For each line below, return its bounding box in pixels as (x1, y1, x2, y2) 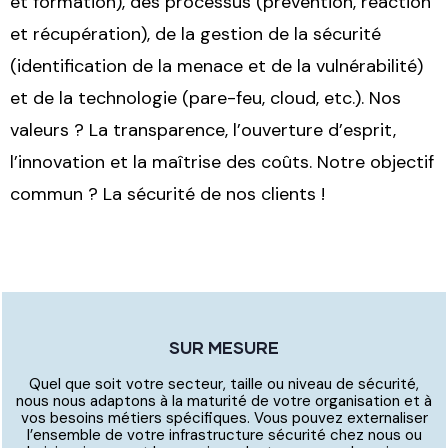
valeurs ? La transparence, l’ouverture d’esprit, (10, 117, 396, 142)
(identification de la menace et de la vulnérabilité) (10, 53, 423, 78)
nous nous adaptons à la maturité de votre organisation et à (16, 391, 432, 412)
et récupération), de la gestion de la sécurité (10, 21, 381, 46)
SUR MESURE (169, 337, 279, 359)
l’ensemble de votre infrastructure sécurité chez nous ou (26, 425, 422, 446)
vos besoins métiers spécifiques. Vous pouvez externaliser (20, 408, 428, 429)
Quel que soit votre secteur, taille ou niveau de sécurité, (29, 374, 419, 395)
